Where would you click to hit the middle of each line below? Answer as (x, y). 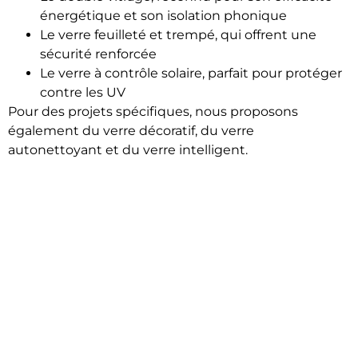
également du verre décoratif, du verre (131, 130)
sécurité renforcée (98, 54)
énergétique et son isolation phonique (163, 15)
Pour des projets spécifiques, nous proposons (153, 111)
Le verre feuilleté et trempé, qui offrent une (178, 34)
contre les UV (83, 92)
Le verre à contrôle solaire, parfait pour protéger (191, 73)
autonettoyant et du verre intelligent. (128, 149)
